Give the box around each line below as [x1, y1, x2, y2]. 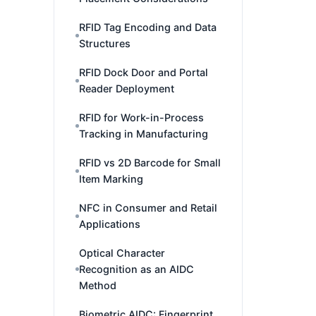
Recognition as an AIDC [79, 263, 194, 275]
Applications [79, 218, 140, 230]
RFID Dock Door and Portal [79, 66, 208, 78]
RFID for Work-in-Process [79, 111, 204, 123]
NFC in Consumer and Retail [79, 202, 217, 214]
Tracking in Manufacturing [79, 128, 208, 140]
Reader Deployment [79, 83, 174, 95]
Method [79, 279, 116, 291]
